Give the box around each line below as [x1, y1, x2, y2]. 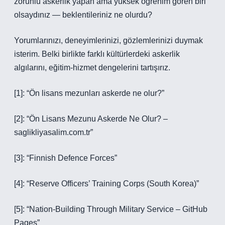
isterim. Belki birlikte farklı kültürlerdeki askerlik [14, 50, 180, 58]
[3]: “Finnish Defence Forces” [14, 154, 117, 162]
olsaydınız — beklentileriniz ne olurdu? [14, 11, 152, 19]
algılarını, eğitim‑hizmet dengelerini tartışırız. [14, 63, 170, 72]
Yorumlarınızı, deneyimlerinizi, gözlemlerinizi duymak [14, 36, 203, 45]
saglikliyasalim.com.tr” [14, 128, 93, 137]
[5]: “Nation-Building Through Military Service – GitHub [14, 205, 207, 213]
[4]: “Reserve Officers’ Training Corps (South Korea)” [14, 179, 199, 188]
